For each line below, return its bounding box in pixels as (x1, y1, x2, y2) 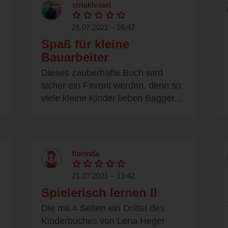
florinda (72, 149, 99, 158)
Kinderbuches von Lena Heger (41, 216, 165, 226)
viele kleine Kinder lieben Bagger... (41, 93, 182, 104)
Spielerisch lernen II (41, 186, 157, 200)
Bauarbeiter (41, 50, 108, 65)
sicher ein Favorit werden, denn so (41, 80, 181, 91)
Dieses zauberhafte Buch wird (41, 68, 163, 78)
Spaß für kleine (41, 37, 129, 51)
